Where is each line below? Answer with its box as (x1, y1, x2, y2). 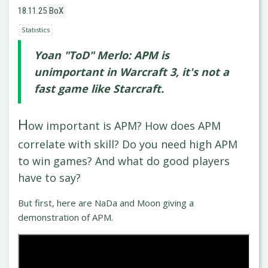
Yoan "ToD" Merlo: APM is (34, 47, 169, 62)
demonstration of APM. (18, 211, 113, 223)
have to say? (18, 170, 81, 185)
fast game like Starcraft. (34, 81, 164, 96)
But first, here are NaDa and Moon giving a (18, 196, 194, 209)
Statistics (22, 25, 50, 34)
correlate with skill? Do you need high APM (18, 136, 237, 151)
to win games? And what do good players (18, 153, 230, 168)
